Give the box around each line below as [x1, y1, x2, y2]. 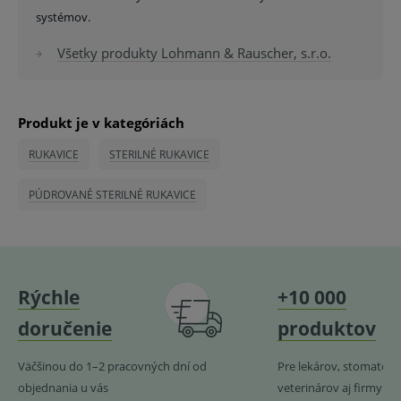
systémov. [36, 9, 90, 25]
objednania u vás [18, 380, 108, 396]
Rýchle [18, 285, 80, 310]
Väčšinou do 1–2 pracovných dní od [18, 358, 207, 374]
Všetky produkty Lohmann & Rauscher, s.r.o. [57, 44, 331, 62]
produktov [277, 316, 376, 341]
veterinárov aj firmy [277, 380, 382, 396]
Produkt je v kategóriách [18, 114, 184, 132]
